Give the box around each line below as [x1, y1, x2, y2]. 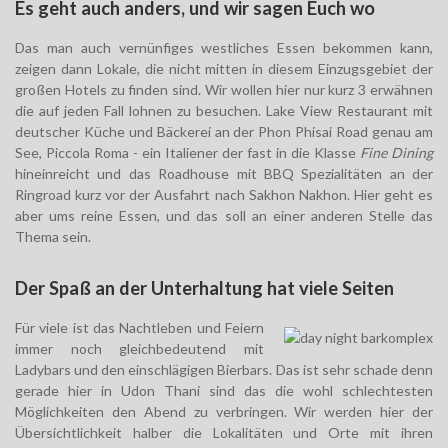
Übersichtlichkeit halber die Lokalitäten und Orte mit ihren [15, 424, 433, 442]
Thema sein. [15, 228, 94, 246]
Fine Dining [360, 144, 433, 162]
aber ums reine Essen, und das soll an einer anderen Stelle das [15, 207, 433, 225]
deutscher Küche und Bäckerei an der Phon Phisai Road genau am [15, 123, 433, 141]
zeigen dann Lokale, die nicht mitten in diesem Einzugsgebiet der [15, 60, 433, 78]
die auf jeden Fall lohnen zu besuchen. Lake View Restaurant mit [15, 102, 433, 120]
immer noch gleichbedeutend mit [15, 340, 264, 358]
